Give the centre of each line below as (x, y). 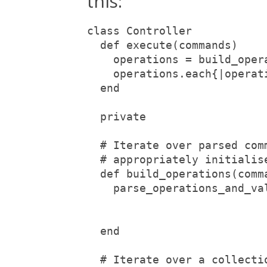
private (117, 117)
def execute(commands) (162, 45)
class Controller (139, 31)
